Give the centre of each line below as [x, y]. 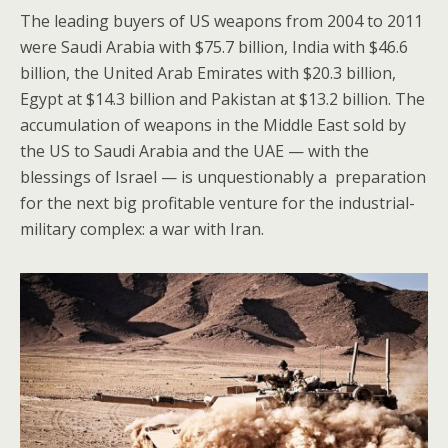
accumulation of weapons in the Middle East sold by [213, 125]
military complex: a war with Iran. [142, 229]
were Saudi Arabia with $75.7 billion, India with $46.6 [214, 47]
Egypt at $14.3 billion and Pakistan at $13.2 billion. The [222, 99]
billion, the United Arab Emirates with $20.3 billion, [208, 73]
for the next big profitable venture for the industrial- [217, 203]
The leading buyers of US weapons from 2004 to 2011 [221, 21]
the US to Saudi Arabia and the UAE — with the [194, 151]
